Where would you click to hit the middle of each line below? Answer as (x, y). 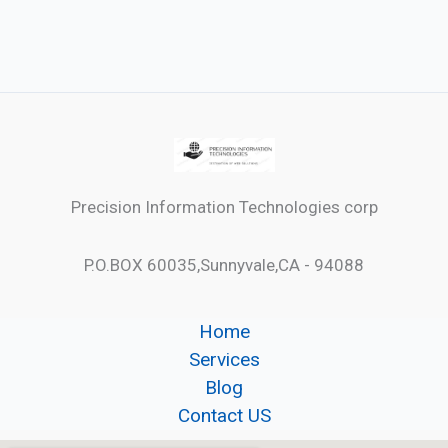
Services (224, 360)
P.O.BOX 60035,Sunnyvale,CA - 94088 (224, 264)
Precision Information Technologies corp (224, 207)
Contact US (224, 416)
